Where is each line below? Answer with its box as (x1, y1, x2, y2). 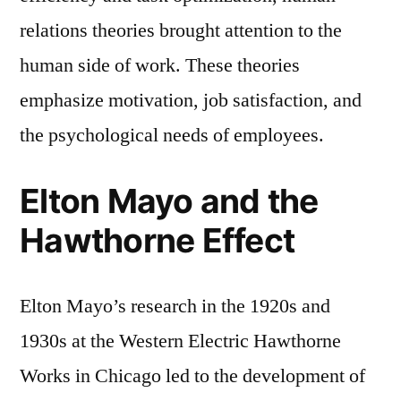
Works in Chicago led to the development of (20, 363, 365, 388)
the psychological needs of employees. (20, 122, 324, 148)
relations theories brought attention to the (20, 17, 342, 43)
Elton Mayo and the (20, 180, 319, 221)
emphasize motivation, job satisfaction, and (20, 87, 362, 113)
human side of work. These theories (20, 52, 300, 78)
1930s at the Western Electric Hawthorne (20, 328, 341, 354)
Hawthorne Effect (20, 219, 295, 260)
